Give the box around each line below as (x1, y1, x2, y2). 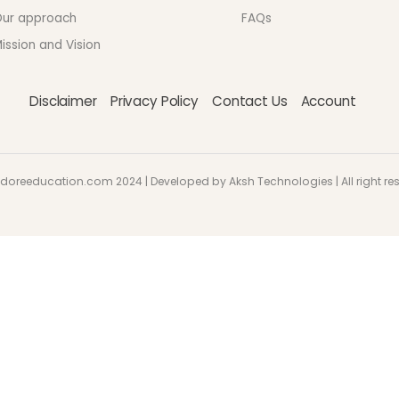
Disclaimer (29, 91, 97, 110)
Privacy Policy (110, 91, 199, 110)
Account (300, 91, 356, 110)
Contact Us (211, 91, 288, 110)
